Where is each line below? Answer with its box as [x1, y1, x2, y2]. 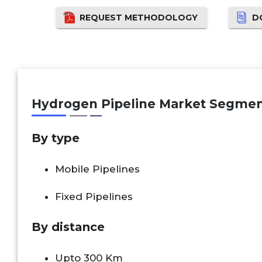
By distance [32, 219, 105, 234]
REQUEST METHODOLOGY [80, 12, 198, 23]
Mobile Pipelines [55, 163, 140, 175]
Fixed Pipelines [55, 190, 133, 202]
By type [32, 131, 80, 146]
